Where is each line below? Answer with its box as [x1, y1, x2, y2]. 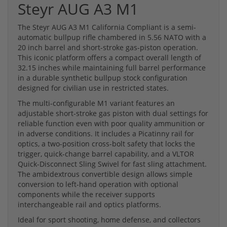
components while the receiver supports [18, 189, 155, 199]
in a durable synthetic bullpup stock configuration [18, 72, 187, 83]
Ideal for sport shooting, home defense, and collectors [18, 214, 201, 224]
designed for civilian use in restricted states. [18, 83, 169, 93]
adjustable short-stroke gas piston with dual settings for [18, 108, 208, 118]
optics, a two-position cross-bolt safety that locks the [18, 138, 195, 148]
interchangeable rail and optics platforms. [18, 199, 161, 209]
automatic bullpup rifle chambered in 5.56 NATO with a [18, 32, 206, 42]
